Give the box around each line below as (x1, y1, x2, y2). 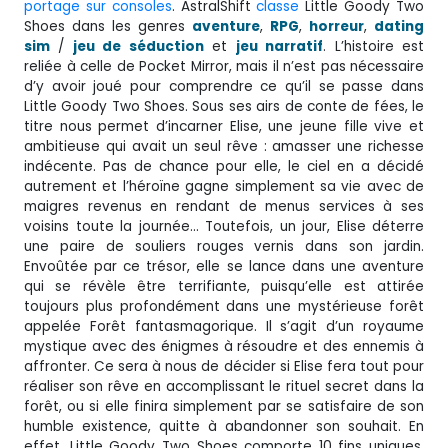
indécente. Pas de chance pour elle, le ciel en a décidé (24, 156, 424, 176)
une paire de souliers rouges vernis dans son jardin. (24, 236, 424, 256)
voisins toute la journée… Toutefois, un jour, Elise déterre (24, 216, 424, 236)
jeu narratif (235, 36, 324, 56)
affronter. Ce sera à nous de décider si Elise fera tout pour (24, 356, 424, 376)
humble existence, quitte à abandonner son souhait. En (24, 416, 424, 436)
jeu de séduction (72, 36, 204, 56)
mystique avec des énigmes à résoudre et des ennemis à (24, 336, 424, 356)
